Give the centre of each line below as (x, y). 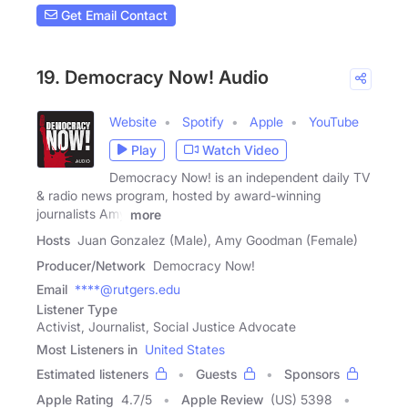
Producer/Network (91, 265)
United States (185, 349)
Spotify (203, 121)
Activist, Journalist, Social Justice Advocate (166, 326)
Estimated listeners (92, 373)
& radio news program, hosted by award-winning (178, 195)
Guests (216, 373)
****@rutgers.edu (127, 289)
